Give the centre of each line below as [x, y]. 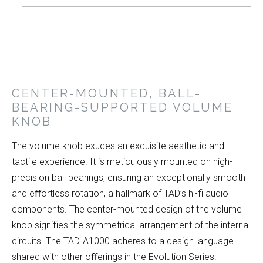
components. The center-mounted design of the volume [127, 210]
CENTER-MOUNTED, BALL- [107, 94]
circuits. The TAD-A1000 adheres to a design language [123, 241]
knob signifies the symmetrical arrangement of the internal [131, 225]
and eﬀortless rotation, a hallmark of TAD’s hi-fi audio [120, 194]
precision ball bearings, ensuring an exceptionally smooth [129, 178]
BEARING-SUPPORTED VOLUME [122, 108]
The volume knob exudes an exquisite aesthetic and [118, 146]
